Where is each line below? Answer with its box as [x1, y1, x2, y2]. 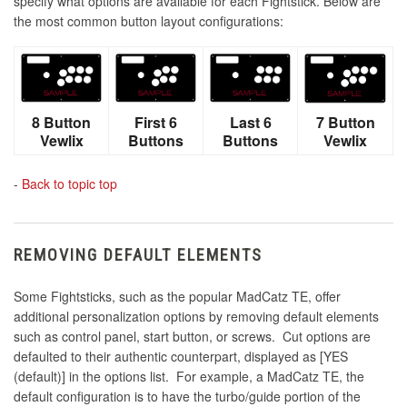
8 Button [32, 111, 91, 133]
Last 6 [229, 111, 272, 133]
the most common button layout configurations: [14, 11, 283, 30]
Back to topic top [22, 174, 117, 193]
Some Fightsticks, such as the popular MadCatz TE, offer [14, 286, 341, 305]
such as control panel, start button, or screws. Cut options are [14, 326, 371, 345]
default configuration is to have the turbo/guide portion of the [14, 386, 361, 405]
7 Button [315, 111, 375, 133]
